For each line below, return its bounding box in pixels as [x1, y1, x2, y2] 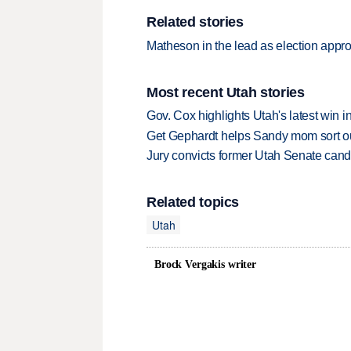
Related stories [147, 14, 244, 31]
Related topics [147, 194, 240, 211]
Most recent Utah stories [147, 84, 305, 100]
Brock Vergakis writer [154, 259, 257, 271]
